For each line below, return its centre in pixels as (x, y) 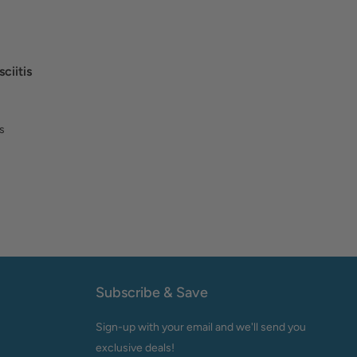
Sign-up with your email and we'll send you (200, 327)
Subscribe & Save (151, 293)
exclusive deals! (135, 347)
